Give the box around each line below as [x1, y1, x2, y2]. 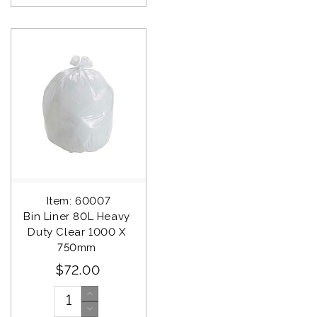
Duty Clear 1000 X [28, 226, 129, 239]
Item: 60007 [46, 195, 111, 208]
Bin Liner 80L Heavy [23, 210, 134, 224]
